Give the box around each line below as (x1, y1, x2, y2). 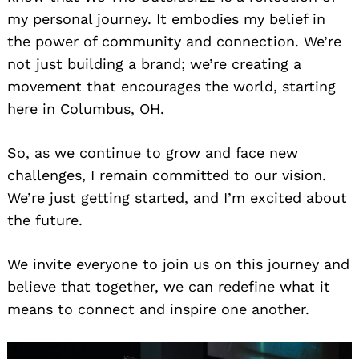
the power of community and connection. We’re (7, 32, 341, 50)
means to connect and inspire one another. (7, 300, 309, 317)
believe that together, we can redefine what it (7, 277, 330, 295)
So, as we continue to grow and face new (7, 143, 298, 161)
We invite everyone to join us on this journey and (7, 255, 349, 272)
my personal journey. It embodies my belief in (7, 10, 325, 27)
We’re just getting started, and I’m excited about (7, 188, 347, 206)
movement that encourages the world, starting (7, 77, 336, 95)
